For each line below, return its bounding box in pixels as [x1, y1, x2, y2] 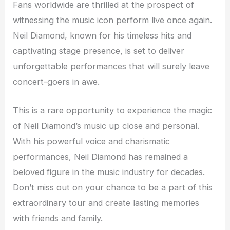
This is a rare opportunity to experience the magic [13, 105, 213, 116]
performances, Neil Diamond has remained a [13, 151, 188, 162]
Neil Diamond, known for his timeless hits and [13, 30, 192, 41]
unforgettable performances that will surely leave [13, 61, 210, 71]
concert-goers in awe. [13, 76, 100, 87]
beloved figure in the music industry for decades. [13, 166, 205, 177]
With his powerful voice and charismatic [13, 136, 170, 146]
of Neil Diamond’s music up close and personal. [13, 120, 200, 131]
